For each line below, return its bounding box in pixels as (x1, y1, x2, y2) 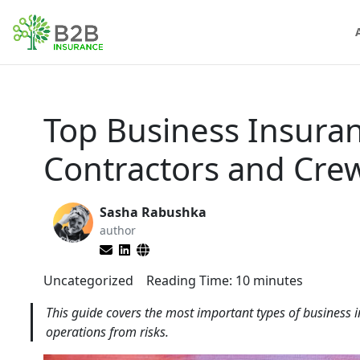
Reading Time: (146, 272, 232, 289)
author (100, 223, 136, 238)
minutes (253, 272, 303, 289)
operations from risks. (46, 323, 169, 341)
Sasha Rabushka (100, 203, 207, 221)
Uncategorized (43, 272, 133, 289)
